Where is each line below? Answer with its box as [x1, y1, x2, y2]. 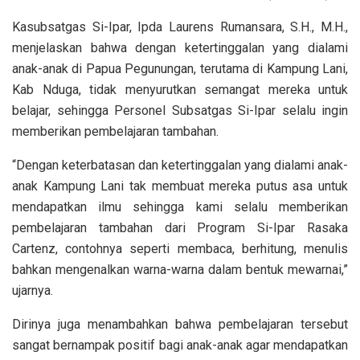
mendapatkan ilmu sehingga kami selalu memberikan [12, 199, 348, 215]
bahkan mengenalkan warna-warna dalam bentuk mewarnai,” [12, 262, 348, 278]
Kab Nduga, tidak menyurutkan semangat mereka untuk [12, 82, 348, 98]
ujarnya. [12, 283, 53, 299]
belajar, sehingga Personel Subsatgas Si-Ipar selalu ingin [12, 103, 348, 119]
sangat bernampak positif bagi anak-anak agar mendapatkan [12, 337, 348, 354]
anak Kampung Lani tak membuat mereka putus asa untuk [12, 178, 348, 194]
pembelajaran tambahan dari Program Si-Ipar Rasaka [12, 220, 348, 236]
